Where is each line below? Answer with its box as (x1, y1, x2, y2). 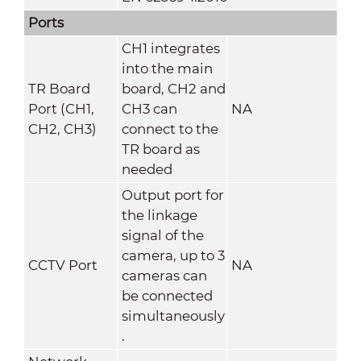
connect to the (121, 120, 218, 137)
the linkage (121, 206, 197, 223)
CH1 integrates (121, 39, 220, 56)
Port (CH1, (27, 100, 94, 117)
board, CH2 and (121, 80, 226, 97)
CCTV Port (27, 256, 98, 273)
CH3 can (121, 100, 177, 117)
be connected (121, 287, 213, 304)
